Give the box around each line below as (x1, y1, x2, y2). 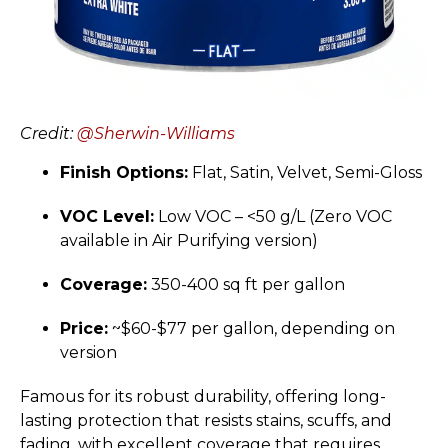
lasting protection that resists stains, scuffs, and (20, 410, 392, 430)
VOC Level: (60, 206, 154, 226)
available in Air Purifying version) (60, 230, 318, 250)
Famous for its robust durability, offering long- (20, 386, 386, 406)
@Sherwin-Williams (77, 124, 235, 144)
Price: (60, 318, 108, 338)
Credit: (20, 124, 77, 144)
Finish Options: (60, 162, 188, 182)
